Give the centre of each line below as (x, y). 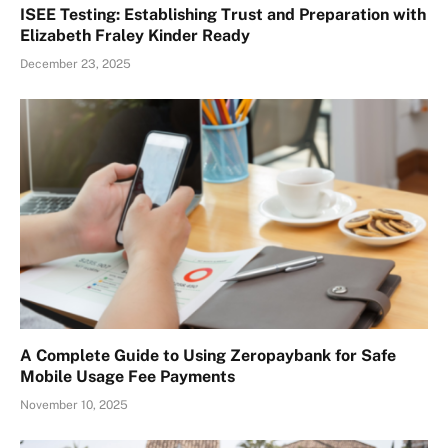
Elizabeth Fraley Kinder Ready (135, 36)
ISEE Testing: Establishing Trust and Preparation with (223, 15)
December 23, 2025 (75, 64)
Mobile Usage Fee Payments (127, 376)
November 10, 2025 (74, 404)
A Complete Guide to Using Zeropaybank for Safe (208, 355)
